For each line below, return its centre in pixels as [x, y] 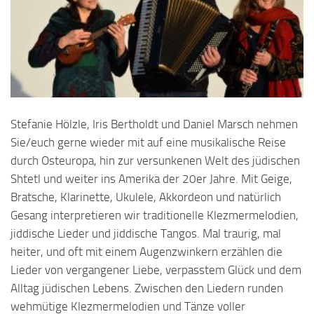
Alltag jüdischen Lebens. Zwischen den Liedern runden [147, 288]
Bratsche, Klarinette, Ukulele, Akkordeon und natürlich [146, 197]
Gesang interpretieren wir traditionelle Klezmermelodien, [155, 216]
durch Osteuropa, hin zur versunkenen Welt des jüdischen [155, 161]
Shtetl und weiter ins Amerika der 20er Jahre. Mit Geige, [151, 179]
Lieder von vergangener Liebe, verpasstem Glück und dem [156, 270]
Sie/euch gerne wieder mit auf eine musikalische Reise [148, 143]
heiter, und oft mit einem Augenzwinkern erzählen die [146, 252]
